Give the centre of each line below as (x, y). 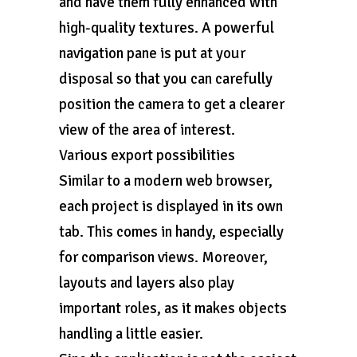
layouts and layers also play (147, 283)
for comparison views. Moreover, (163, 257)
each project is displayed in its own (171, 206)
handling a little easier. (131, 334)
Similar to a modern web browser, (166, 181)
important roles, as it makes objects (173, 308)
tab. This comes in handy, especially (171, 232)
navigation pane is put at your (152, 53)
